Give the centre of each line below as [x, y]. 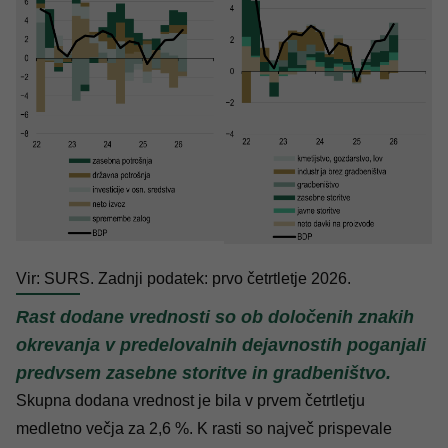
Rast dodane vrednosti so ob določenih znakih [215, 317]
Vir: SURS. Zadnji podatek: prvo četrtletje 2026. [183, 279]
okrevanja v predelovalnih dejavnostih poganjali [221, 345]
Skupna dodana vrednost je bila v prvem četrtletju [190, 401]
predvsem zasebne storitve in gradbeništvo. [203, 373]
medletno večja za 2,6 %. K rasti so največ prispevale [204, 429]
